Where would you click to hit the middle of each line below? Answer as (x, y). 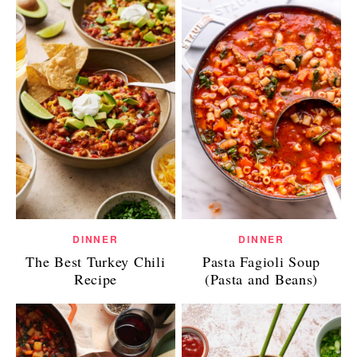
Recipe (96, 279)
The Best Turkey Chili (96, 262)
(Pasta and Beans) (261, 279)
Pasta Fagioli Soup (261, 262)
